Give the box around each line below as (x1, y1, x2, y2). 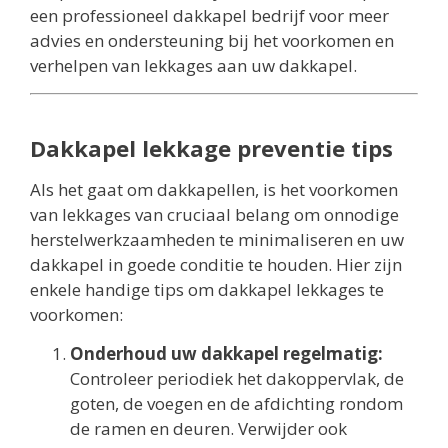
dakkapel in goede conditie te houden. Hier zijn (30, 252, 402, 276)
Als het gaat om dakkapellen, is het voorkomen (30, 177, 398, 201)
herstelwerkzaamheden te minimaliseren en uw (30, 227, 404, 251)
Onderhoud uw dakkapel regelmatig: (70, 342, 383, 366)
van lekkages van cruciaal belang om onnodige (30, 202, 399, 226)
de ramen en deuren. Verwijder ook (70, 417, 347, 441)
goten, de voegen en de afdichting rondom (70, 392, 403, 416)
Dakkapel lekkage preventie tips (30, 132, 393, 163)
